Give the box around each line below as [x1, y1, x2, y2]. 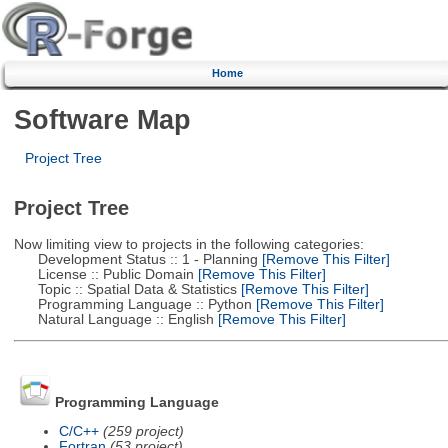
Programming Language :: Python [13, 296, 252, 312]
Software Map [13, 103, 191, 135]
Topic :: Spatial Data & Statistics [13, 281, 237, 297]
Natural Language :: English [13, 311, 214, 327]
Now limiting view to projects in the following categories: [13, 236, 364, 252]
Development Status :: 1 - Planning [13, 251, 258, 267]
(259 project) [102, 423, 184, 439]
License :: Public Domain [13, 266, 194, 282]
